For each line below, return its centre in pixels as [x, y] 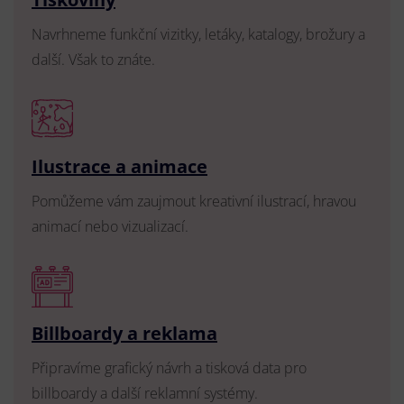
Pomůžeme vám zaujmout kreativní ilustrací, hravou [194, 201]
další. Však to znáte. [93, 60]
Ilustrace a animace [119, 166]
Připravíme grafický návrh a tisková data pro [169, 368]
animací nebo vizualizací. [110, 226]
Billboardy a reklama [124, 333]
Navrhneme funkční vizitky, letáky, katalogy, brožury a [198, 34]
